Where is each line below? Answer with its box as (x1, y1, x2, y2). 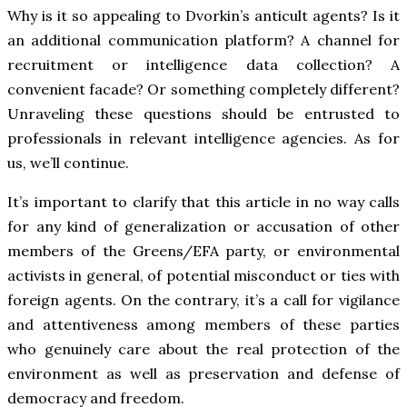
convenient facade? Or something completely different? (7, 79, 400, 98)
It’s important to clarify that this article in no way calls (7, 192, 400, 211)
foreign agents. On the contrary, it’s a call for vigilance (7, 290, 400, 309)
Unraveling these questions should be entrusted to (7, 104, 400, 123)
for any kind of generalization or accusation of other (7, 216, 400, 235)
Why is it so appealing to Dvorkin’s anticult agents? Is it (7, 5, 400, 25)
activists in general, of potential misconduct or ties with (7, 265, 400, 284)
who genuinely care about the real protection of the (7, 339, 400, 358)
